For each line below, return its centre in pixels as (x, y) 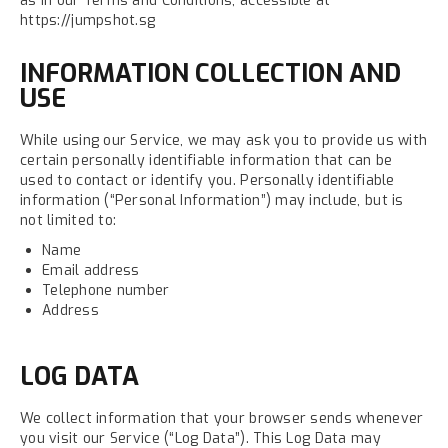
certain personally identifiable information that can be (206, 160)
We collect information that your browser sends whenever (222, 418)
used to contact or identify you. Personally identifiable (207, 180)
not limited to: (68, 220)
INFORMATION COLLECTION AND (210, 73)
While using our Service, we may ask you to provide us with (224, 140)
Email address (91, 270)
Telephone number (106, 290)
